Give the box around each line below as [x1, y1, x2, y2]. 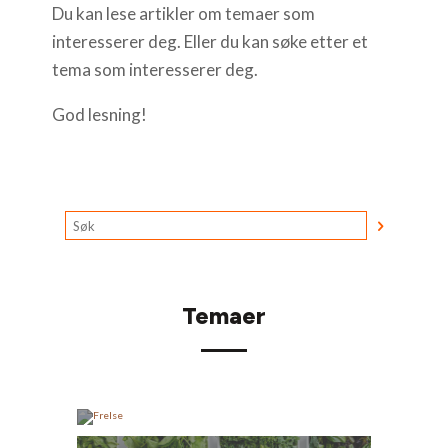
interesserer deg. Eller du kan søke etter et [52, 31, 368, 53]
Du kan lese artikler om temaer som [52, 3, 315, 25]
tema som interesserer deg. [52, 59, 258, 81]
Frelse [203, 407, 245, 427]
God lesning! [52, 104, 147, 126]
